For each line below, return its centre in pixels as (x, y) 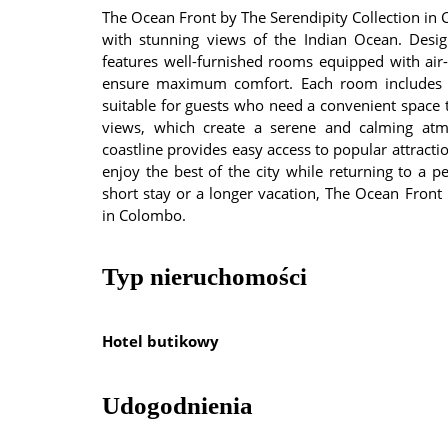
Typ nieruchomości (204, 277)
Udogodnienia (177, 406)
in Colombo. (144, 215)
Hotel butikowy (160, 341)
